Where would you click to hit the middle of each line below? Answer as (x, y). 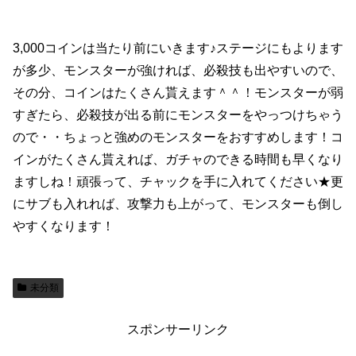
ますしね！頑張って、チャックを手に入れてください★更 (178, 182)
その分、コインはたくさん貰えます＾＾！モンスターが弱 (178, 93)
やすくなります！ (64, 226)
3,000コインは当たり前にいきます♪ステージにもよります (178, 48)
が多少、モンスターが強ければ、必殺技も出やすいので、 (178, 71)
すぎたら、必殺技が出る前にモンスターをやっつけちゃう (178, 115)
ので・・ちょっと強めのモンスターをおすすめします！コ (178, 137)
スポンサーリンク (178, 330)
